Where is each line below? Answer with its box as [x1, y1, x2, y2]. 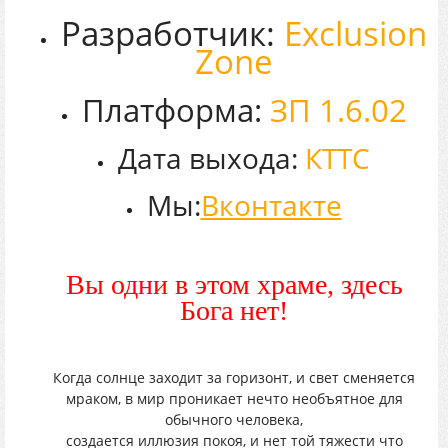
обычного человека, [165, 409, 303, 429]
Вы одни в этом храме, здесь [65, 268, 403, 300]
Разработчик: [61, 9, 284, 56]
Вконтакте [200, 185, 342, 224]
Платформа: [81, 88, 270, 131]
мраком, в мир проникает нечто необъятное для [65, 388, 403, 408]
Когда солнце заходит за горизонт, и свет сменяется [53, 367, 415, 387]
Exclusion [284, 9, 427, 56]
